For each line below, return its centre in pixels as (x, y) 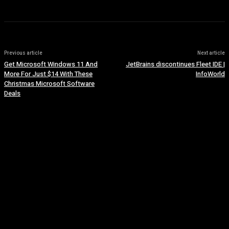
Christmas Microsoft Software (49, 84)
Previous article (23, 53)
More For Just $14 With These (48, 74)
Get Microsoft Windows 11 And (51, 64)
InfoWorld (210, 74)
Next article (211, 53)
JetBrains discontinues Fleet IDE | (175, 64)
